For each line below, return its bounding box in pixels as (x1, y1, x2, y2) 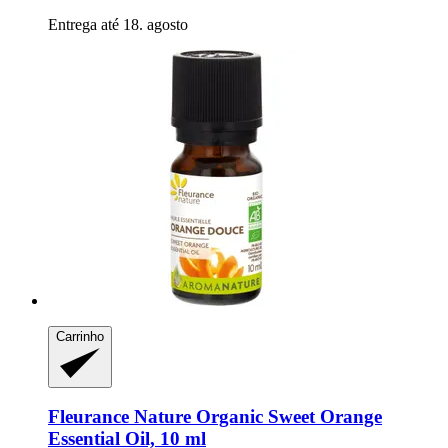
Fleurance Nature (48, 406, 191, 428)
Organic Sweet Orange (191, 406, 382, 428)
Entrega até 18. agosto (48, 16, 188, 34)
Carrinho (56, 329, 104, 345)
